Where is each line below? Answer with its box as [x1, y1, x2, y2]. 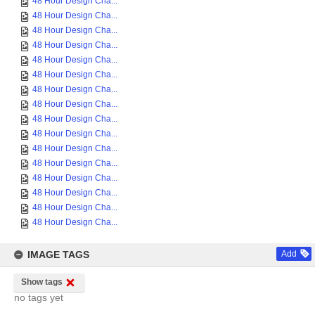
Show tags [21, 277, 63, 287]
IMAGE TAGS [27, 249, 89, 260]
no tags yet [14, 292, 63, 303]
